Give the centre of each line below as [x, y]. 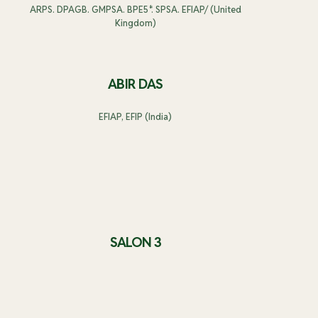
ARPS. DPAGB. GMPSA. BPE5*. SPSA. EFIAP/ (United [135, 9]
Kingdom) [135, 23]
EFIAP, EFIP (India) [135, 117]
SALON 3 [135, 242]
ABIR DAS [135, 83]
